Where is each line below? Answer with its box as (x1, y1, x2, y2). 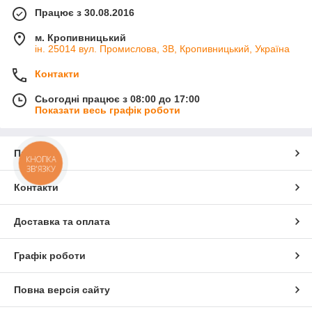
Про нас (14, 148, 53, 159)
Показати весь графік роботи (35, 104, 180, 116)
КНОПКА (26, 153, 56, 165)
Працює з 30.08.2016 (35, 7, 134, 19)
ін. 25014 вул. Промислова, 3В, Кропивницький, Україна (35, 43, 290, 55)
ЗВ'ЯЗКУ (26, 163, 56, 174)
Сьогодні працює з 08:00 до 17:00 (35, 93, 200, 105)
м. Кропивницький (35, 32, 126, 44)
